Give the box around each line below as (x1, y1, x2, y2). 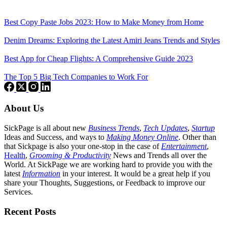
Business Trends (88, 124, 139, 133)
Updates (161, 124, 187, 133)
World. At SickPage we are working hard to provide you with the (4, 160, 212, 169)
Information (22, 169, 60, 178)
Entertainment (161, 142, 207, 151)
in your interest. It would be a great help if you (60, 169, 210, 178)
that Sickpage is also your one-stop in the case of (4, 142, 161, 151)
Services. (4, 187, 33, 197)
